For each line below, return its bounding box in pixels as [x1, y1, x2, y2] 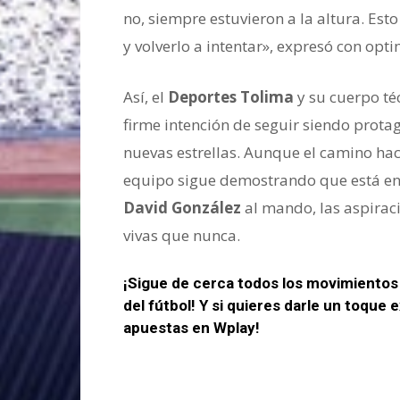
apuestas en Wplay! [123, 319, 260, 337]
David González [123, 197, 241, 219]
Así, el [123, 87, 168, 108]
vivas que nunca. [123, 225, 240, 246]
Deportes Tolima [168, 87, 294, 108]
